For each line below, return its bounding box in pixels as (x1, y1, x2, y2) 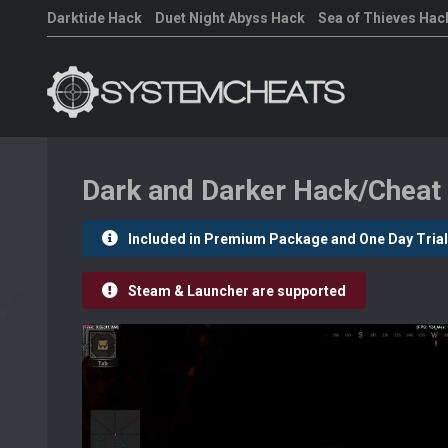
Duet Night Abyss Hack (155, 10, 305, 26)
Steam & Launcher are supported (128, 283, 346, 299)
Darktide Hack (47, 10, 142, 26)
